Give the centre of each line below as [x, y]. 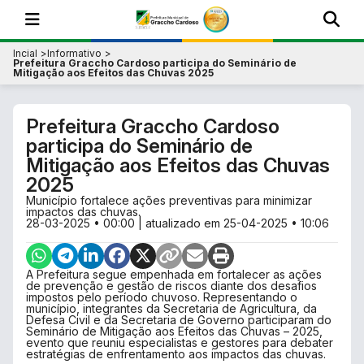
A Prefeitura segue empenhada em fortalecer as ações [174, 274]
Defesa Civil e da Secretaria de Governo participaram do [179, 320]
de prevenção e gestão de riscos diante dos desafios [171, 286]
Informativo [74, 53]
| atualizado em [179, 223]
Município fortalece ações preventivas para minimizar [169, 200]
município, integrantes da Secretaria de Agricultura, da [171, 308]
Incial [25, 53]
